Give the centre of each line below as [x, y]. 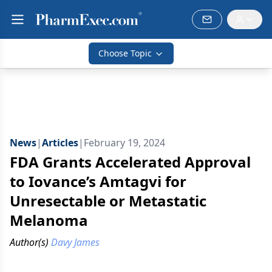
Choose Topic [125, 53]
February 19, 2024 [124, 143]
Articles [60, 143]
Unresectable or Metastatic [108, 201]
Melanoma [49, 220]
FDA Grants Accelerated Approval [130, 162]
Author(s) [29, 242]
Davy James [75, 242]
